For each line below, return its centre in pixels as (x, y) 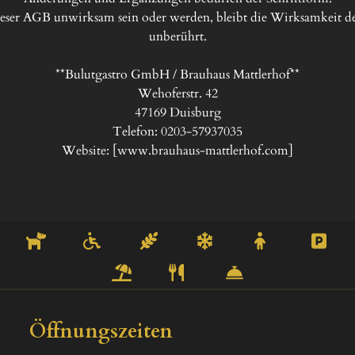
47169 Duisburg (177, 113)
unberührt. (177, 36)
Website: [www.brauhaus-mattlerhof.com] (177, 151)
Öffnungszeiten (101, 331)
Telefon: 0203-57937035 (177, 132)
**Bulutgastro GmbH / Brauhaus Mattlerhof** (177, 74)
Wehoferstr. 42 (177, 94)
